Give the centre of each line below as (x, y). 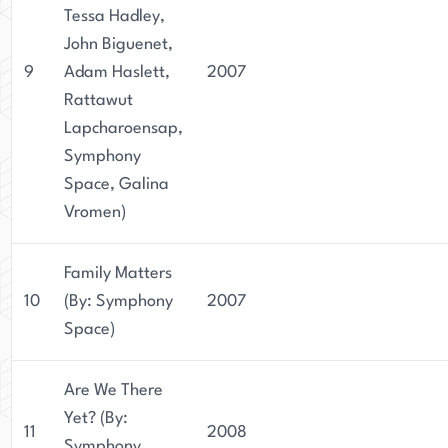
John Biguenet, (118, 44)
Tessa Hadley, (114, 16)
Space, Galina (116, 184)
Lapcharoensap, (123, 128)
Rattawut (98, 100)
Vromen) (95, 212)
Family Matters (118, 273)
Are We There (113, 390)
